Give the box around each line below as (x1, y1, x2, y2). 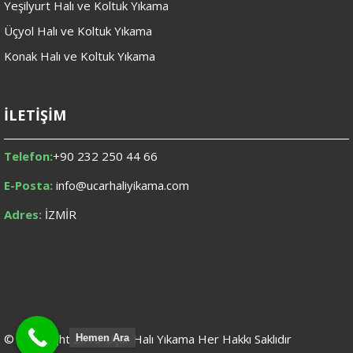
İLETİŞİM (4, 106, 66, 125)
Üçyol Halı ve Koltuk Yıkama (4, 23, 152, 39)
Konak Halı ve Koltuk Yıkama (4, 48, 155, 65)
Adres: (4, 206, 42, 223)
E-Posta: (4, 177, 53, 194)
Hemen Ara (76, 332, 129, 344)
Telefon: (4, 148, 53, 165)
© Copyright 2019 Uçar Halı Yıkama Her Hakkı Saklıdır (4, 331, 292, 347)
